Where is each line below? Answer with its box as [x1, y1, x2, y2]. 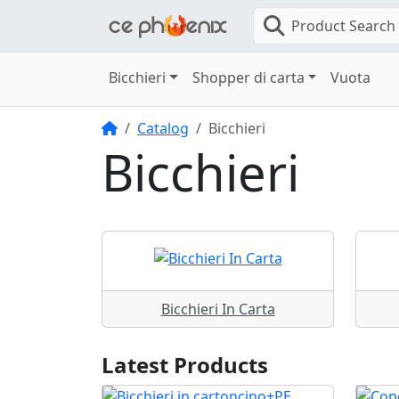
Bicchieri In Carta [160, 298, 275, 319]
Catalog [137, 118, 189, 138]
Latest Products [102, 349, 268, 379]
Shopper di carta [191, 68, 305, 87]
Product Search [291, 16, 395, 36]
